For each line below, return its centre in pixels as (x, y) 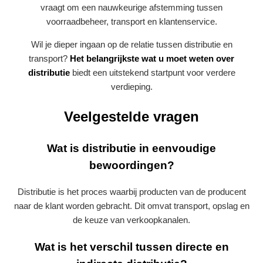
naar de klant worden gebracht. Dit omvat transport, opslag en (131, 205)
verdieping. (131, 87)
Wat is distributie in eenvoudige (131, 149)
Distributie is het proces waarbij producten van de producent (131, 191)
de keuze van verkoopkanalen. (131, 220)
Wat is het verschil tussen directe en (131, 247)
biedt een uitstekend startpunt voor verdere (152, 73)
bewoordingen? (131, 166)
